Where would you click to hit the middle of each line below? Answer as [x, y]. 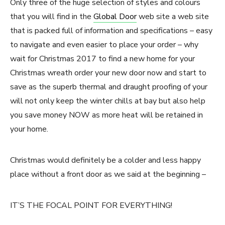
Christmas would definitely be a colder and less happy [105, 160]
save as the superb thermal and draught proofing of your [109, 87]
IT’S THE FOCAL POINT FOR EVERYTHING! [91, 206]
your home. [29, 129]
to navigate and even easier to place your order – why [104, 45]
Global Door [115, 17]
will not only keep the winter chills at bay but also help [108, 101]
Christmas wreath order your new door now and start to [108, 73]
